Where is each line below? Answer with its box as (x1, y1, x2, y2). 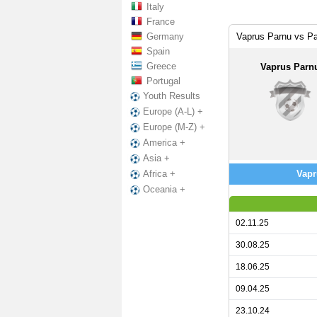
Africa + (143, 168, 175, 180)
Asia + (143, 153, 170, 164)
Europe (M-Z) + (143, 122, 205, 133)
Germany (146, 31, 184, 42)
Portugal (146, 76, 180, 86)
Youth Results (143, 91, 200, 101)
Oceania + (143, 184, 185, 195)
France (146, 16, 175, 27)
